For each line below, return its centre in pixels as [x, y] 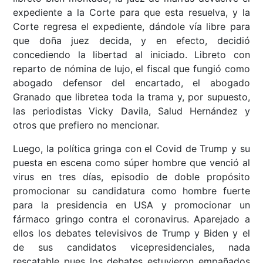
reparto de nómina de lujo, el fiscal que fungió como [131, 69]
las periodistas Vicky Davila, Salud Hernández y [131, 111]
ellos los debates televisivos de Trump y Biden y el [131, 233]
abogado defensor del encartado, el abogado [131, 83]
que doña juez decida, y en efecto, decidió [131, 41]
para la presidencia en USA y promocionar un [131, 205]
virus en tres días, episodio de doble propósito [131, 177]
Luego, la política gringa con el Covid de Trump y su [131, 149]
